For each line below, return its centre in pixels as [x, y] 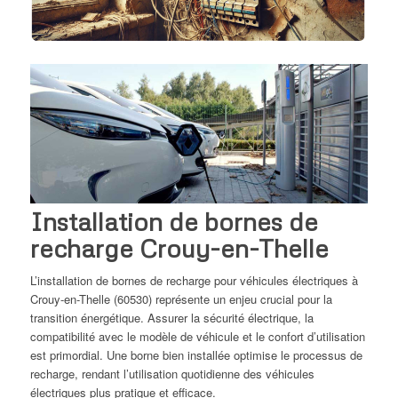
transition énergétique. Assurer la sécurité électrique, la [171, 318]
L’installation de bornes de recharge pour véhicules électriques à [194, 281]
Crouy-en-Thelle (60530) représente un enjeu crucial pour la [181, 299]
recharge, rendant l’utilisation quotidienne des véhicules [172, 374]
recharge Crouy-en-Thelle [179, 248]
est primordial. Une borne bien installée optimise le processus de [196, 355]
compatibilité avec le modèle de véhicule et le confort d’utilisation [197, 337]
